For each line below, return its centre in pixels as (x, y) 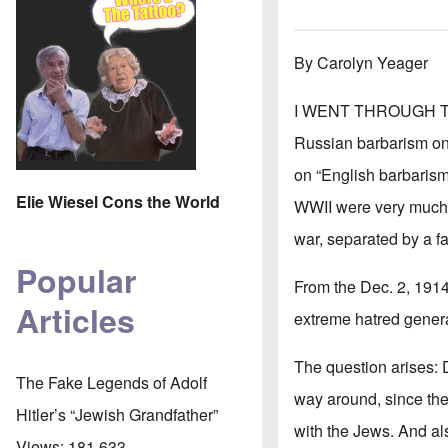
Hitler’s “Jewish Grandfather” (117, 414)
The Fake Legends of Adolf (111, 382)
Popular (76, 280)
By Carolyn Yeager (361, 62)
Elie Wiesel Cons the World (118, 201)
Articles (75, 320)
